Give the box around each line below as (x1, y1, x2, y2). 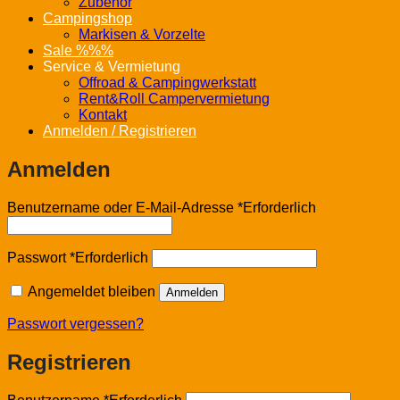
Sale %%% (43, 42, 113, 58)
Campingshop (43, 10, 132, 26)
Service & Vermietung (43, 58, 180, 74)
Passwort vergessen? (7, 315, 144, 331)
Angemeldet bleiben (28, 283, 155, 299)
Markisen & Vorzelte (79, 26, 205, 42)
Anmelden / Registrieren (43, 122, 196, 138)
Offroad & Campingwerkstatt (79, 74, 256, 90)
